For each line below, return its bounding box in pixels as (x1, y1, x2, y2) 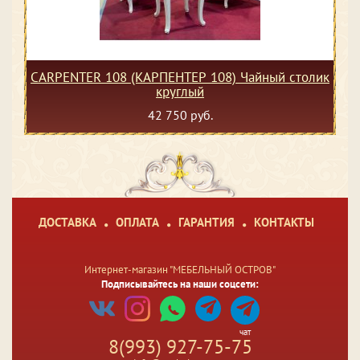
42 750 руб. (147, 106, 213, 123)
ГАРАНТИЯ (178, 214, 235, 230)
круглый (156, 82, 204, 100)
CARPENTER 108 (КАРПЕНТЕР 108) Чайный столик (31, 67, 329, 86)
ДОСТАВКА (38, 214, 96, 230)
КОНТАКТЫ (253, 214, 314, 230)
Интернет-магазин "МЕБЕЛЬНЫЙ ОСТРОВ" (84, 262, 276, 276)
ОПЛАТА (115, 214, 159, 230)
